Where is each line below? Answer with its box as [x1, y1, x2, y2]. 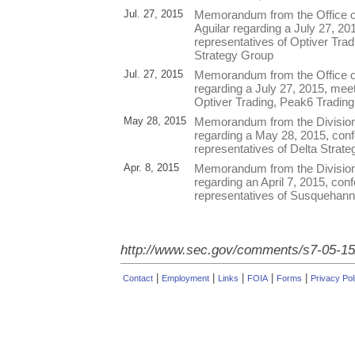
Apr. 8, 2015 [124, 161, 179, 174]
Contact [123, 273, 153, 283]
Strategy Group [194, 48, 273, 62]
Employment [162, 273, 209, 283]
